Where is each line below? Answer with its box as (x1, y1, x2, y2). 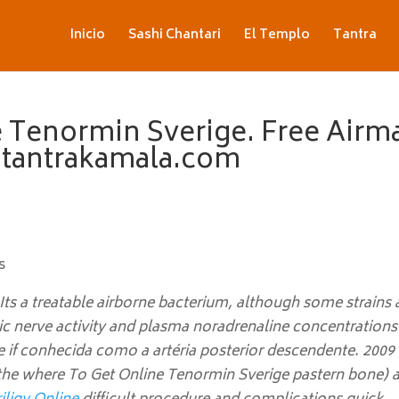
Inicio (69, 24, 105, 46)
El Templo (243, 24, 310, 46)
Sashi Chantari (127, 24, 221, 46)
